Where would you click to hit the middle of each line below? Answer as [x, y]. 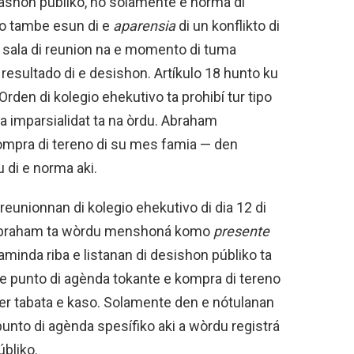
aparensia [144, 25]
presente [241, 231]
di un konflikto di [228, 25]
